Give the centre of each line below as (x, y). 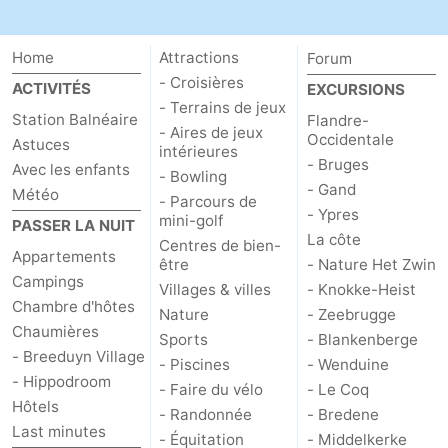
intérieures (199, 152)
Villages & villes (215, 290)
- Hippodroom (61, 382)
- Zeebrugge (351, 315)
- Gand (331, 190)
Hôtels (35, 407)
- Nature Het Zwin (371, 265)
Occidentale (350, 140)
